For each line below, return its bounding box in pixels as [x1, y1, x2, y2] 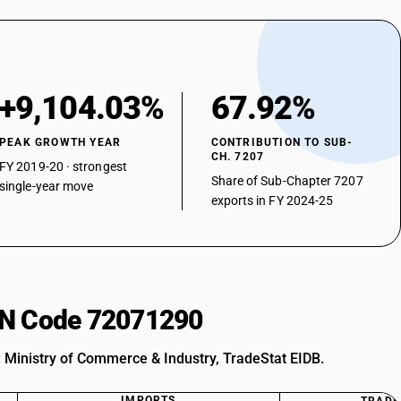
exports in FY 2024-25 [210, 193, 334, 208]
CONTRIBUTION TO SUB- [210, 136, 354, 149]
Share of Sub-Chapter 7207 [210, 174, 363, 188]
